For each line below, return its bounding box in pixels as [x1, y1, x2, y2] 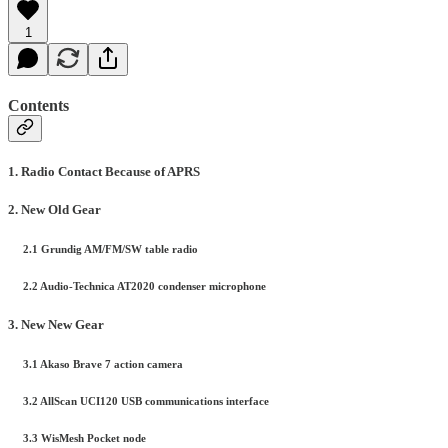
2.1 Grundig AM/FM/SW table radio [8, 243, 198, 256]
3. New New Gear [8, 317, 104, 333]
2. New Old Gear [8, 202, 101, 218]
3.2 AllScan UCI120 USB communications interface [8, 394, 269, 407]
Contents [8, 96, 69, 114]
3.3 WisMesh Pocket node [8, 431, 146, 444]
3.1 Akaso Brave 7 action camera [8, 358, 183, 371]
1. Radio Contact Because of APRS [8, 163, 200, 179]
